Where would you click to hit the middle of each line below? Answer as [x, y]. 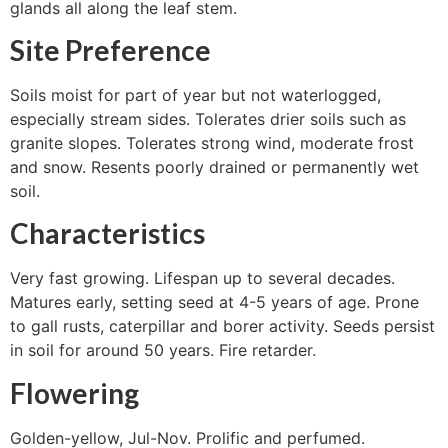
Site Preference [110, 50]
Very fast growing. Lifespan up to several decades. [202, 278]
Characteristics [107, 233]
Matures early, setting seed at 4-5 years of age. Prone [214, 302]
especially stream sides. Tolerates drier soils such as [208, 119]
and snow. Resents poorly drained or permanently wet [214, 167]
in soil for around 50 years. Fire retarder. [163, 350]
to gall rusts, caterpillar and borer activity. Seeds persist [222, 326]
